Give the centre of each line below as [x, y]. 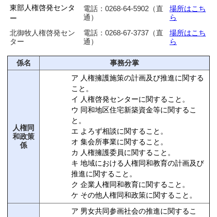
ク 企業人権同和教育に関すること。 [130, 184]
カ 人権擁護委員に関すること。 [123, 152]
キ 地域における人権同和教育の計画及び [138, 163]
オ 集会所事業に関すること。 [119, 141]
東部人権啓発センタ [42, 7]
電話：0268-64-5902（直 [123, 8]
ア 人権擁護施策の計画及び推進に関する [138, 77]
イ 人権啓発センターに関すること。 [130, 99]
